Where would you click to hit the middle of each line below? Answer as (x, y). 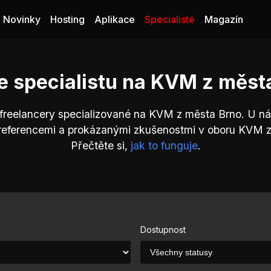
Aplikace (114, 19)
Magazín (224, 19)
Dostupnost (163, 230)
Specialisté (169, 19)
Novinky (21, 19)
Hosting (67, 19)
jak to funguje (164, 145)
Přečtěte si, (100, 145)
